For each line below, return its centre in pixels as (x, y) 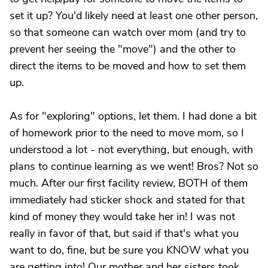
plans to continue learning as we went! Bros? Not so (134, 166)
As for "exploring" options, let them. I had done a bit (133, 116)
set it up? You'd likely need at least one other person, (134, 16)
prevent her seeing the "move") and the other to (123, 49)
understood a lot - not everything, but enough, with (131, 150)
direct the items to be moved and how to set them (128, 66)
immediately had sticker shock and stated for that (127, 200)
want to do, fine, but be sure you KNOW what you (129, 250)
